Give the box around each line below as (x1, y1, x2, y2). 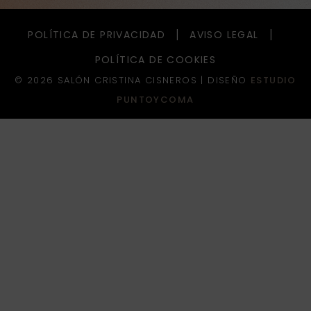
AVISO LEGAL (190, 28, 259, 42)
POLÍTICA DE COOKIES (94, 53, 217, 67)
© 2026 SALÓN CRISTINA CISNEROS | (15, 74, 204, 87)
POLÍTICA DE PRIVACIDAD (28, 28, 166, 42)
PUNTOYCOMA (117, 93, 194, 107)
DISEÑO (203, 74, 251, 87)
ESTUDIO (251, 74, 296, 87)
